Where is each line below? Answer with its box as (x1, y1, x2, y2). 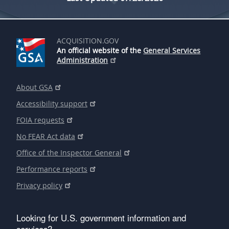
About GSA (16, 82, 53, 92)
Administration (57, 55, 108, 65)
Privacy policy (16, 180, 62, 190)
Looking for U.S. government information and (16, 212, 186, 224)
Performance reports (16, 164, 87, 174)
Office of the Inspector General (16, 148, 122, 157)
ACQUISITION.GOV (57, 36, 119, 45)
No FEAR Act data (16, 131, 75, 141)
